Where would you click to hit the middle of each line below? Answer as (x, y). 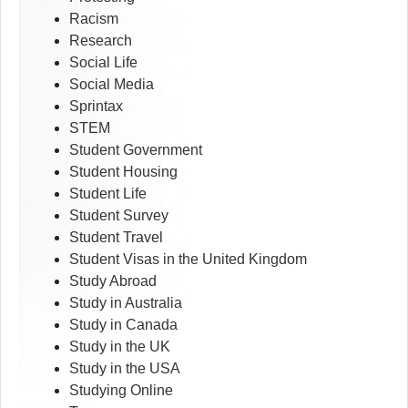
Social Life (103, 63)
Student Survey (119, 216)
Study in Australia (126, 303)
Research (101, 41)
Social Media (112, 85)
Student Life (108, 194)
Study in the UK (120, 347)
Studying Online (121, 391)
